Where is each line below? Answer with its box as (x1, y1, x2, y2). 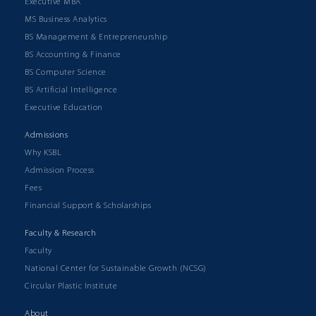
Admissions (25, 131, 68, 140)
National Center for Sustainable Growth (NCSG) (25, 265, 207, 274)
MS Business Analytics (25, 16, 107, 25)
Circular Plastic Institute (25, 282, 117, 291)
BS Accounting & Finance (25, 51, 121, 60)
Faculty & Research (25, 229, 96, 238)
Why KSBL (25, 149, 61, 158)
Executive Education (25, 104, 103, 113)
